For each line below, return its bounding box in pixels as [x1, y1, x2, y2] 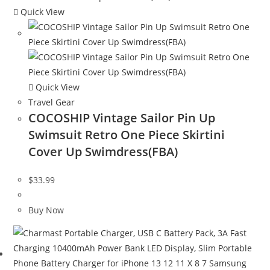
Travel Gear [28, 96, 75, 108]
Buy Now [28, 204, 64, 216]
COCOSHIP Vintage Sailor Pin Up [28, 110, 216, 127]
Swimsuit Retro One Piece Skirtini [28, 127, 225, 143]
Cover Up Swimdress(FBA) [28, 143, 178, 160]
